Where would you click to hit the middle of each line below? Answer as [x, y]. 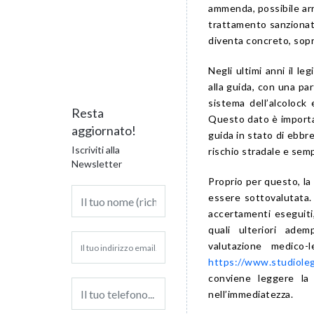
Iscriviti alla [96, 150]
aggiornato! [104, 131]
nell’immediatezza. [251, 294]
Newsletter [97, 164]
